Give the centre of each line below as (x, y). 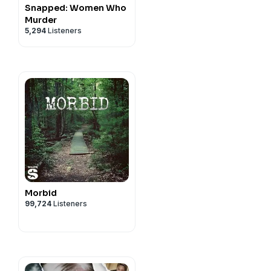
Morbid (41, 193)
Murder (41, 20)
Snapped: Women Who (76, 8)
